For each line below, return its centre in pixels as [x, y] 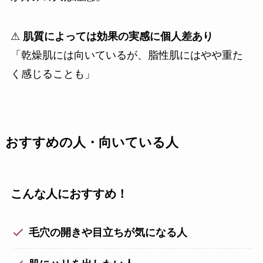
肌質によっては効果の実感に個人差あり [118, 36]
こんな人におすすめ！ [69, 193]
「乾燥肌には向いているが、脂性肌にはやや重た [127, 55]
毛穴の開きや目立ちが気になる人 [108, 233]
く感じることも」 [53, 74]
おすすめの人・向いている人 [92, 142]
